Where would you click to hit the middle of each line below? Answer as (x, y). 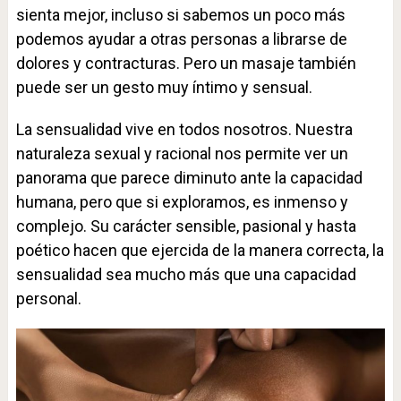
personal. (48, 299)
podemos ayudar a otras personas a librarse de (181, 39)
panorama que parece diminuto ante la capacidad (189, 178)
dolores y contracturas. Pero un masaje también (186, 63)
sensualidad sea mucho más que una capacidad (186, 274)
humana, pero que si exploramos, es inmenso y (182, 202)
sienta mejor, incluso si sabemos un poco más (180, 15)
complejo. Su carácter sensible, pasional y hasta (186, 226)
